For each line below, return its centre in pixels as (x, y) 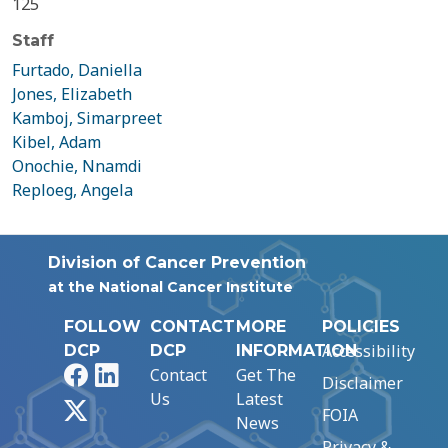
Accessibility (368, 351)
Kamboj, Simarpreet (87, 118)
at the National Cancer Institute (170, 287)
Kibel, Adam (56, 142)
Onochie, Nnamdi (77, 166)
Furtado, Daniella (77, 70)
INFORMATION (296, 350)
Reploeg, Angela (72, 190)
